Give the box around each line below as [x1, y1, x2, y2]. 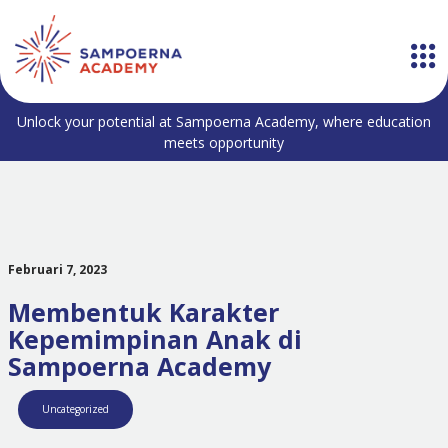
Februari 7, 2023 [7, 261, 107, 278]
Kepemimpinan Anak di [7, 322, 302, 356]
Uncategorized [41, 402, 109, 416]
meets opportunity [164, 133, 284, 152]
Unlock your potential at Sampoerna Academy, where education [17, 112, 431, 131]
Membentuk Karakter [7, 295, 279, 329]
